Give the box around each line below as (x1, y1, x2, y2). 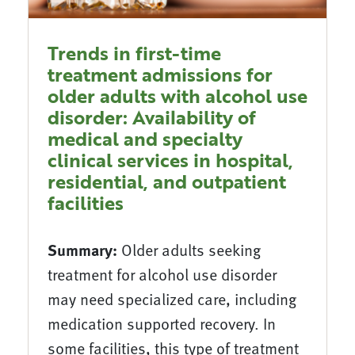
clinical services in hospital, (48, 146, 293, 174)
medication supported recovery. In (48, 312, 276, 335)
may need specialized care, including (48, 288, 296, 311)
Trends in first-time (48, 39, 221, 67)
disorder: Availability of (48, 103, 256, 132)
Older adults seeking (117, 239, 261, 261)
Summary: (48, 238, 117, 261)
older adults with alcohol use (48, 82, 307, 110)
